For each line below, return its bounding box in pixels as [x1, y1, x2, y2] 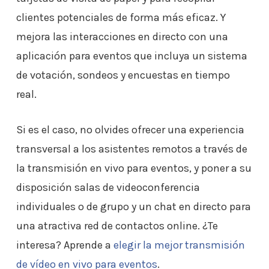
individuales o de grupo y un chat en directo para [16, 200, 251, 213]
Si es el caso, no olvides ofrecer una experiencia [16, 123, 244, 136]
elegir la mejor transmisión [113, 238, 245, 252]
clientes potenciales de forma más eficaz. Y [16, 11, 226, 24]
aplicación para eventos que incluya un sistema [16, 49, 247, 62]
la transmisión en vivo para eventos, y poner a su [16, 162, 252, 175]
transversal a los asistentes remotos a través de [16, 142, 247, 156]
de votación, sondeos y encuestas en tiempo [16, 68, 230, 82]
